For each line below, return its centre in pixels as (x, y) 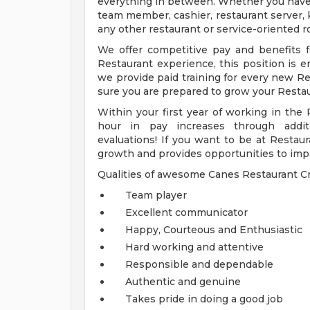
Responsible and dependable (199, 264)
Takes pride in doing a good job (204, 299)
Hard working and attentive (194, 247)
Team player (156, 195)
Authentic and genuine (183, 282)
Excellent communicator (186, 212)
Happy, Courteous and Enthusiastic (214, 230)
